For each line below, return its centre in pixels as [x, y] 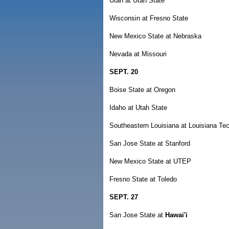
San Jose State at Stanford [150, 143]
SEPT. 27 [124, 197]
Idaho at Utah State [138, 108]
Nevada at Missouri [138, 54]
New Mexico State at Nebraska [155, 36]
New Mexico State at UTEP [150, 161]
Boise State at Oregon [142, 90]
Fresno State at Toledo [143, 179]
